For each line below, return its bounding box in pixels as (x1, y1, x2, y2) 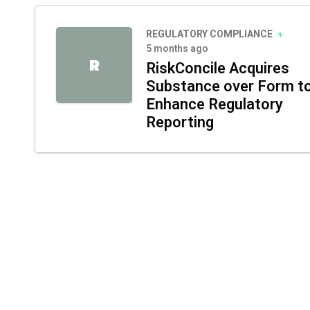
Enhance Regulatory (146, 93, 283, 116)
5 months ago (146, 42, 208, 56)
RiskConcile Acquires (146, 57, 289, 80)
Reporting (146, 111, 214, 134)
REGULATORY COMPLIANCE (146, 27, 273, 42)
